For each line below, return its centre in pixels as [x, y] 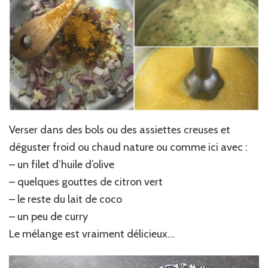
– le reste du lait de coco [66, 199]
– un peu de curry [48, 216]
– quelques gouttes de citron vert [86, 182]
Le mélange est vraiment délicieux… [92, 234]
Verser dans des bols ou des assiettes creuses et [120, 130]
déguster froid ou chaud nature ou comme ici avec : [128, 147]
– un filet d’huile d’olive [62, 164]
